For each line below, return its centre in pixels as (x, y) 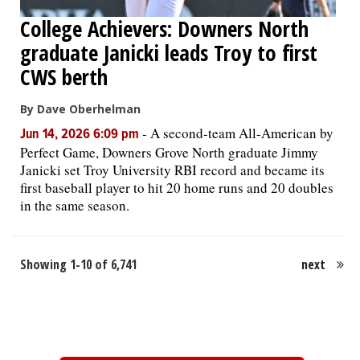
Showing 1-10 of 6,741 (78, 264)
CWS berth (64, 76)
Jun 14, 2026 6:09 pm (81, 135)
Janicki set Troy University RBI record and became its (172, 170)
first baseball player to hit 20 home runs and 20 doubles (177, 187)
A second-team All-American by (242, 133)
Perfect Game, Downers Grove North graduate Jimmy (169, 152)
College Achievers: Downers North (164, 28)
